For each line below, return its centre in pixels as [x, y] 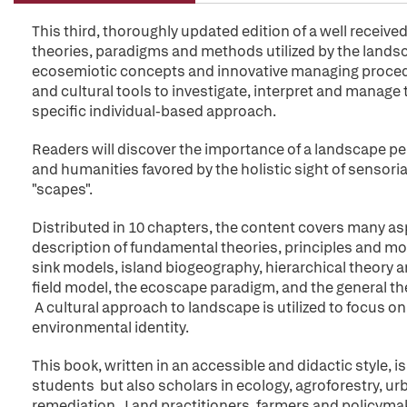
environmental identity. [110, 328]
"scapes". [62, 189]
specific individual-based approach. [154, 111]
